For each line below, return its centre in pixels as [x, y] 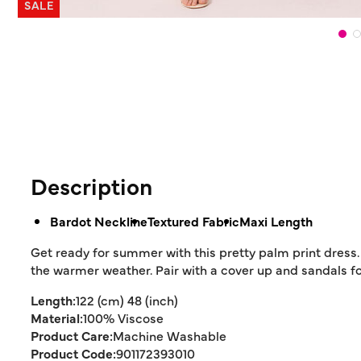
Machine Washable [170, 335]
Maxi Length [276, 221]
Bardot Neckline [99, 221]
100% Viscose [123, 317]
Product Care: [72, 335]
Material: [57, 317]
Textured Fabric [193, 221]
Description [91, 185]
